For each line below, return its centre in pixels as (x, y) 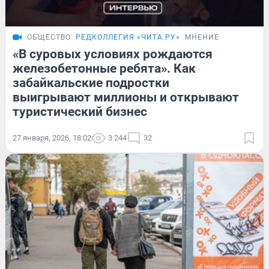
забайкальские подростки (91, 83)
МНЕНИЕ (202, 38)
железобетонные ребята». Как (104, 69)
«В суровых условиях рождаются (113, 54)
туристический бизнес (80, 112)
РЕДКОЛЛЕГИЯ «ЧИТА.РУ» (128, 38)
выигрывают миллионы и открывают (126, 98)
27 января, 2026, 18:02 (52, 138)
